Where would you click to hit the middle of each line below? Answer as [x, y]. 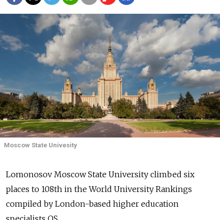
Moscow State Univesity [41, 145]
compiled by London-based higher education [92, 204]
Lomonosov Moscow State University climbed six [100, 175]
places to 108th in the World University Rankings [99, 189]
